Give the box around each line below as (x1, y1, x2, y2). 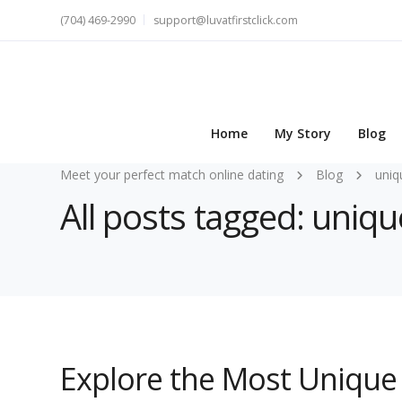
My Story (275, 125, 331, 143)
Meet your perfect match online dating (60, 166, 284, 183)
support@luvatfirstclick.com (153, 13, 298, 28)
